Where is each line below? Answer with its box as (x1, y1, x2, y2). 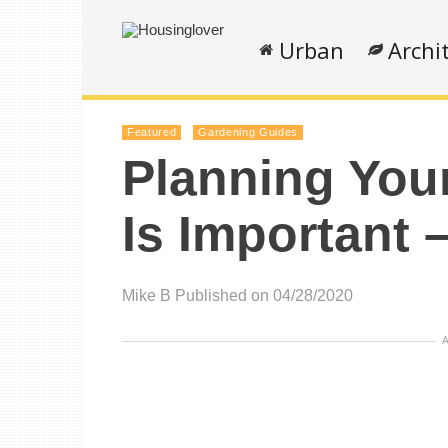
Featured (127, 126, 177, 138)
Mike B (122, 287, 171, 304)
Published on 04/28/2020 (175, 287, 353, 304)
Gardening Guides (198, 126, 298, 138)
